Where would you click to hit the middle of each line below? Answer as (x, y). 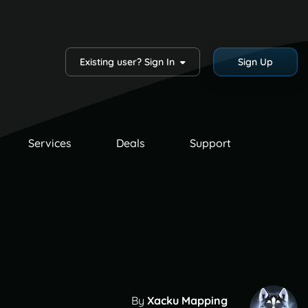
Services (49, 143)
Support (210, 143)
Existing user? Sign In (130, 62)
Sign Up (255, 62)
